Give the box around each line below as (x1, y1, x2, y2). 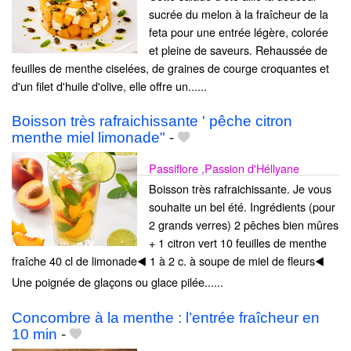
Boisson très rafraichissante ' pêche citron (12, 113, 292, 130)
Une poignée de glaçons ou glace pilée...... (12, 273, 223, 291)
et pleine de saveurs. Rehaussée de (149, 42, 327, 59)
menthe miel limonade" (12, 129, 165, 147)
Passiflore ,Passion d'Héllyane (149, 160, 299, 177)
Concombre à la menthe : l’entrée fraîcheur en (12, 309, 320, 326)
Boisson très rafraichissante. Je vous (149, 180, 331, 197)
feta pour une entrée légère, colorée (149, 24, 328, 41)
